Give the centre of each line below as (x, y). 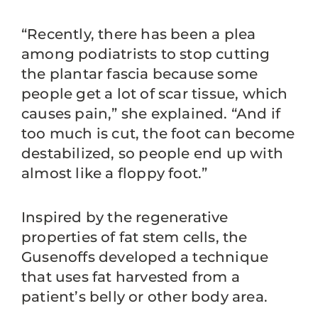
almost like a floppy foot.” (115, 173)
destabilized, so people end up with (153, 153)
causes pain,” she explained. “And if (151, 114)
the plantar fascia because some (140, 74)
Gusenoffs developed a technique (145, 257)
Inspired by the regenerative (125, 217)
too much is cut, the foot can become (158, 133)
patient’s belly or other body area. (145, 297)
